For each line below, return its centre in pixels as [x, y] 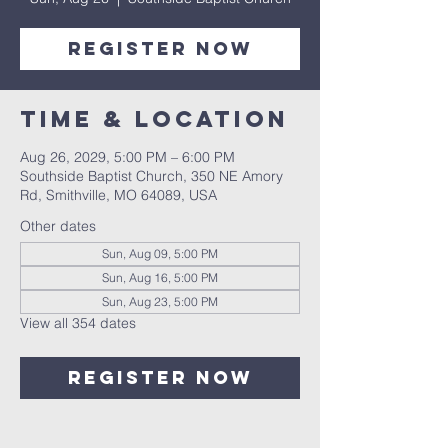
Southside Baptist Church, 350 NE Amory [151, 176]
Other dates [58, 226]
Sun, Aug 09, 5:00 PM [160, 253]
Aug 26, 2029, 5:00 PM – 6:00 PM [127, 157]
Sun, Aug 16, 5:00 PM [160, 277]
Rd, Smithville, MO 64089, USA [118, 195]
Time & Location [154, 119]
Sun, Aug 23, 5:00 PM [160, 301]
